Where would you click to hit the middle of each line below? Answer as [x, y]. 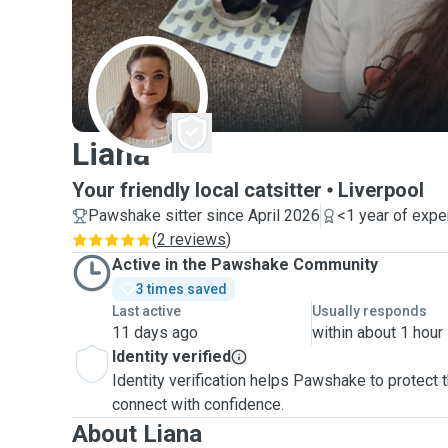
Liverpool [381, 190]
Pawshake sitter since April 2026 [204, 215]
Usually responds [370, 311]
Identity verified [171, 356]
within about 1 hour [378, 332]
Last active [146, 311]
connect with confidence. [198, 404]
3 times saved [181, 289]
